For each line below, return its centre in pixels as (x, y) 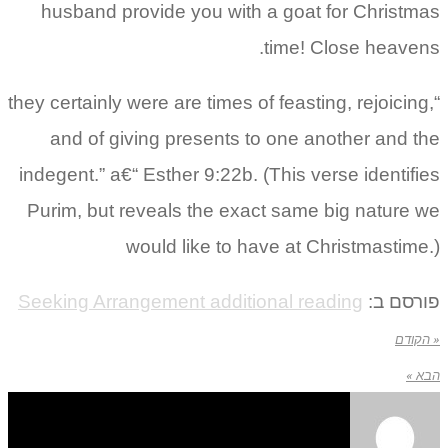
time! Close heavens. (352, 48)
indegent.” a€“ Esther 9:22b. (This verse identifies (229, 175)
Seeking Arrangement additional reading (190, 302)
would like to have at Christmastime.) (283, 247)
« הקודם (417, 340)
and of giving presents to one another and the (245, 139)
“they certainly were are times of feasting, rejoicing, (221, 103)
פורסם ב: (401, 302)
